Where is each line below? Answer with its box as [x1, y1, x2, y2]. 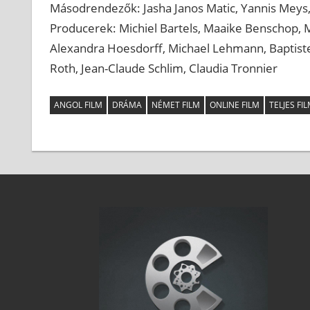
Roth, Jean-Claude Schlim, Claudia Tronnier [49, 60, 277, 77]
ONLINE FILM [209, 99, 259, 111]
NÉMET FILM [151, 99, 200, 111]
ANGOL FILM [53, 99, 102, 111]
